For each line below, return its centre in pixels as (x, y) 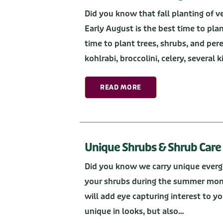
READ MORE (121, 87)
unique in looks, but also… (134, 211)
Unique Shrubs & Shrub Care (153, 148)
